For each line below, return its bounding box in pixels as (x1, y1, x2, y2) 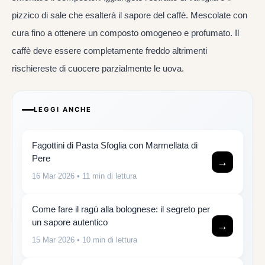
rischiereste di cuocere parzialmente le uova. (12, 63, 184, 73)
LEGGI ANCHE (34, 105, 92, 114)
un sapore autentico (32, 217, 108, 228)
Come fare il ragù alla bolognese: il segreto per (32, 204, 210, 215)
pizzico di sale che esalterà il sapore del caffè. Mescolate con (12, 9, 247, 20)
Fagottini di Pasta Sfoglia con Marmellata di (32, 140, 198, 151)
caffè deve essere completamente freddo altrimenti (12, 45, 207, 56)
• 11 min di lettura (75, 172, 137, 181)
